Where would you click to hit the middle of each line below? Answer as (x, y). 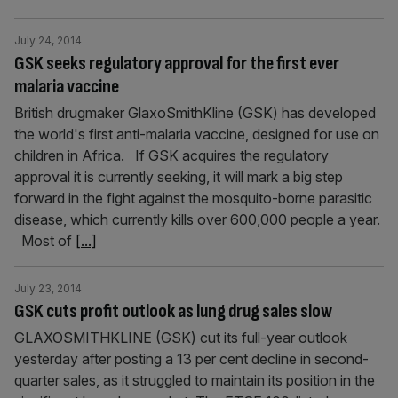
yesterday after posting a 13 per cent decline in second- (191, 359)
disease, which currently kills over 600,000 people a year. (197, 219)
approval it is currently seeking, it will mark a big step (179, 177)
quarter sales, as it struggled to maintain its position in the (195, 380)
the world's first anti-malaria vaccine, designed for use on (197, 134)
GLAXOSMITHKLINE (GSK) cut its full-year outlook (181, 338)
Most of (45, 241)
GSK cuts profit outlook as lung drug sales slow (173, 311)
